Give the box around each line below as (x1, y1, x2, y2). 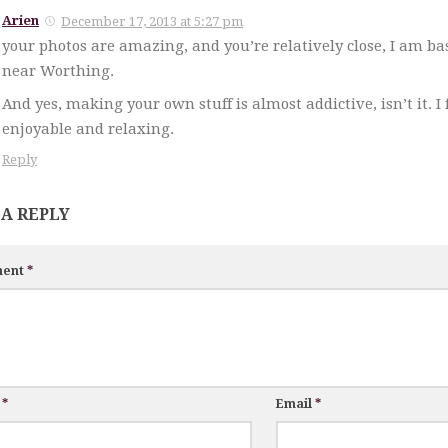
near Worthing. (2, 62, 114, 81)
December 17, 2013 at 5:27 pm (61, 14, 243, 30)
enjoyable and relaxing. (2, 120, 174, 139)
